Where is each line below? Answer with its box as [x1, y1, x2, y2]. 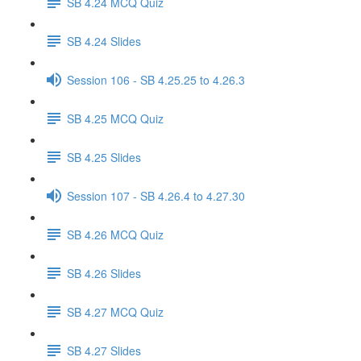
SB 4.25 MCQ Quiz [67, 110, 164, 127]
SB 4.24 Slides [67, 32, 141, 49]
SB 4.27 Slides [67, 342, 141, 359]
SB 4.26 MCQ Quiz [67, 226, 164, 243]
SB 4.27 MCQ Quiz [67, 303, 164, 320]
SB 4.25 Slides [67, 148, 141, 165]
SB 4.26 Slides [67, 264, 141, 281]
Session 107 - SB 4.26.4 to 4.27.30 [67, 187, 245, 204]
